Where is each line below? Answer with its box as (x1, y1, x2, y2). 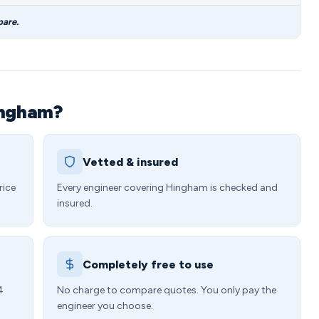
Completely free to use (83, 257, 214, 271)
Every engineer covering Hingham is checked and (57, 182, 278, 194)
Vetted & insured (83, 155, 178, 169)
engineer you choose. (57, 300, 153, 312)
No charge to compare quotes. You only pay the (57, 284, 276, 296)
